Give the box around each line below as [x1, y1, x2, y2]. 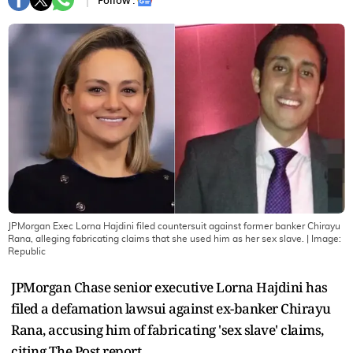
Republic [8, 246, 46, 256]
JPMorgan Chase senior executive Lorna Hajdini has [11, 277, 328, 296]
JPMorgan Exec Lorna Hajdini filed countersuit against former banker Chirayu [8, 221, 340, 231]
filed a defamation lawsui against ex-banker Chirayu [11, 299, 331, 318]
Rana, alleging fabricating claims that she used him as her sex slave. [8, 233, 307, 243]
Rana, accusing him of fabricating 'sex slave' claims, [11, 320, 324, 339]
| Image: [307, 233, 341, 243]
